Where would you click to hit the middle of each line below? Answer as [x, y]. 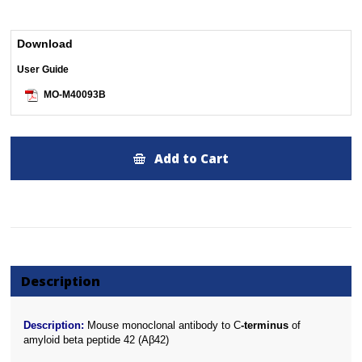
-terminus [265, 326]
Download [45, 44]
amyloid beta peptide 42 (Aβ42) [97, 340]
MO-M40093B [75, 95]
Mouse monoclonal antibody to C [163, 326]
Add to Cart [192, 159]
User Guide [43, 70]
